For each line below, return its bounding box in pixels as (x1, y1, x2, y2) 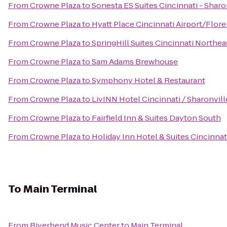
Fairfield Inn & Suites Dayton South (92, 112, 221, 123)
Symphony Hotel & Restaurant (92, 75, 205, 86)
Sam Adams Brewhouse (92, 56, 178, 67)
